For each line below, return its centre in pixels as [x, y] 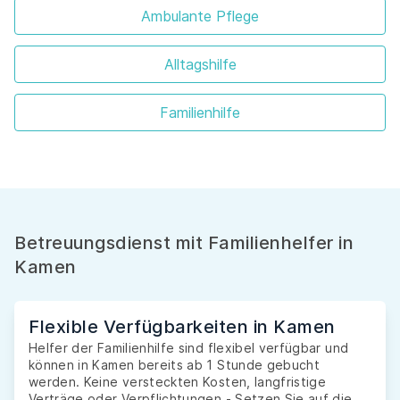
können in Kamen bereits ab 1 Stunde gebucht [175, 365]
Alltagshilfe [200, 65]
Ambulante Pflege [200, 17]
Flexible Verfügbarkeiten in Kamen [182, 327]
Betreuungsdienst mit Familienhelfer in [184, 243]
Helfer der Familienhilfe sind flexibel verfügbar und [189, 348]
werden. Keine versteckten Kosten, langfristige [178, 382]
